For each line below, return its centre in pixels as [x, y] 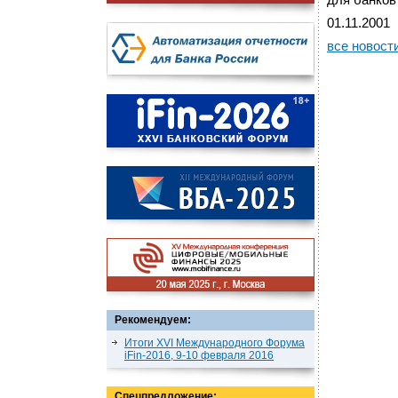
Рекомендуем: [153, 320]
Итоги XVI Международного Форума [215, 343]
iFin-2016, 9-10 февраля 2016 [199, 355]
